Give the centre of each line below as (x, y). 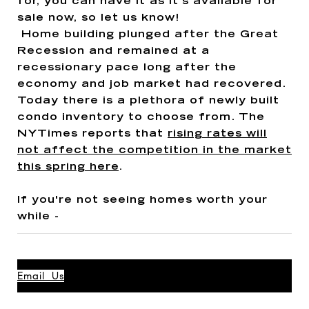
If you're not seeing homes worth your (142, 200)
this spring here (68, 167)
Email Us (41, 276)
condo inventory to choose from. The (141, 117)
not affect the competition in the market (154, 150)
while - (38, 217)
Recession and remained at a (113, 51)
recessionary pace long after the (127, 68)
